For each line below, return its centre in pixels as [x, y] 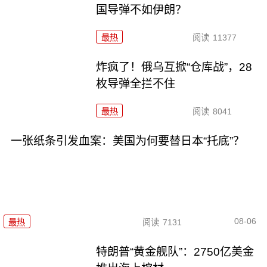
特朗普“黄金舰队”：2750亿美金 [175, 252]
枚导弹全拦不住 [136, 84]
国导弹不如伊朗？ [142, 10]
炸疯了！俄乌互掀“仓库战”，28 [174, 67]
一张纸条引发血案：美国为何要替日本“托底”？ [127, 141]
